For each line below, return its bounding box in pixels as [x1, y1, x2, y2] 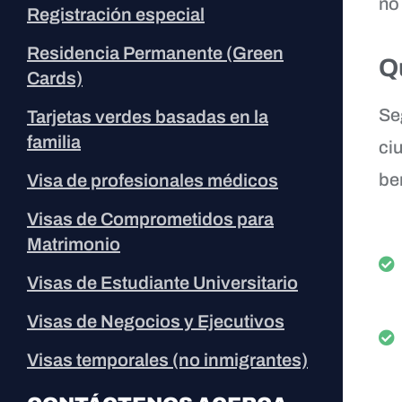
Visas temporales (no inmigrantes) [27, 349, 308, 370]
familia [27, 131, 81, 152]
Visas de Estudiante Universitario [27, 272, 298, 293]
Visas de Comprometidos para [27, 208, 274, 229]
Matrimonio [27, 233, 120, 254]
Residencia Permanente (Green [27, 42, 284, 63]
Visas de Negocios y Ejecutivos [27, 310, 284, 331]
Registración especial [27, 4, 205, 24]
